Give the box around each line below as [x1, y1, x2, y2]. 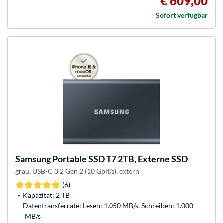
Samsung [15, 153, 51, 165]
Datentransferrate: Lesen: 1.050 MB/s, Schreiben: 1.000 [23, 201, 193, 210]
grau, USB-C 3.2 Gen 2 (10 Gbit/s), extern [15, 167, 139, 176]
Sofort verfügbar [156, 11, 208, 20]
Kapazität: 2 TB [23, 191, 70, 200]
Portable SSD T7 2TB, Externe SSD [51, 153, 188, 165]
